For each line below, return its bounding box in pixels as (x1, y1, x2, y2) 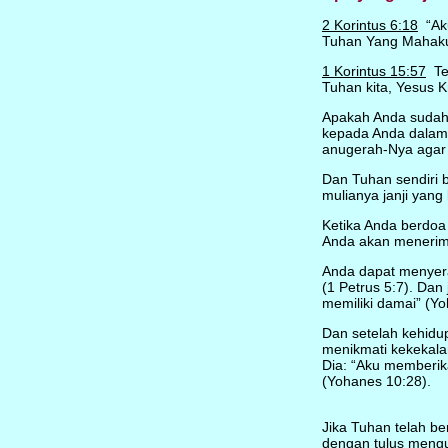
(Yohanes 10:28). (321, 373, 431, 389)
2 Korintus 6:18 (321, 17, 418, 33)
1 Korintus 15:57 (321, 63, 426, 79)
